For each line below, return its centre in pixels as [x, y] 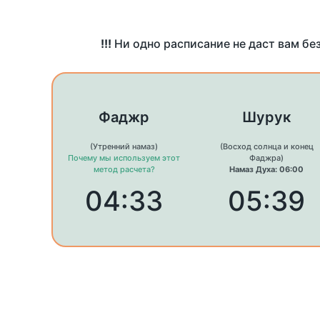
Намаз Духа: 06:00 [266, 170]
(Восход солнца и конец [266, 147]
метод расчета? [124, 170]
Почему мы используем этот [124, 158]
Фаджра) [266, 158]
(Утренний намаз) [124, 147]
